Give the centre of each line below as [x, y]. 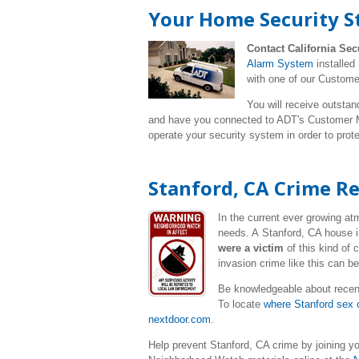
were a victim [251, 248]
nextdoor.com [179, 319]
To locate [241, 304]
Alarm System [280, 64]
